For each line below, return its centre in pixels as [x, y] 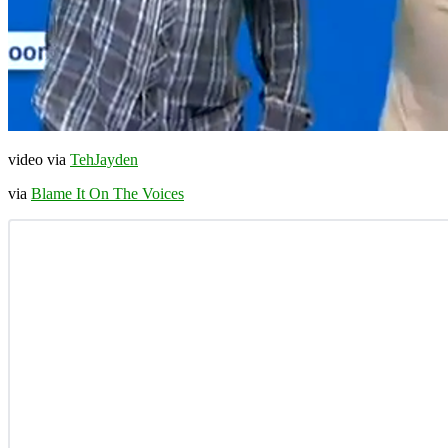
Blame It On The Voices [107, 193]
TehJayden [104, 159]
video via [39, 159]
